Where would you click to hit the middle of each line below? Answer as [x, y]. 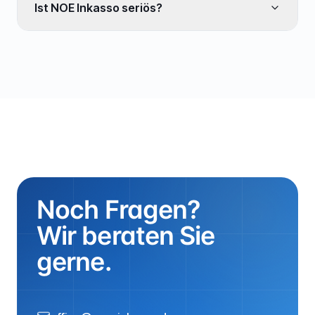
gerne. [74, 262]
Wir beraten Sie [126, 236]
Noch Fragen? [119, 210]
